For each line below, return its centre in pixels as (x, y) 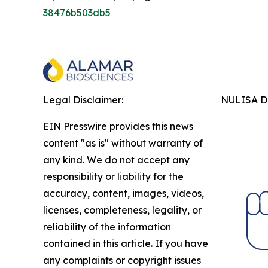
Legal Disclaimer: (83, 100)
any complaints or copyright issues (122, 260)
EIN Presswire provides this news (118, 126)
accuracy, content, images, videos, (124, 193)
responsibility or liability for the (113, 176)
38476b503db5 (77, 12)
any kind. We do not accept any (116, 159)
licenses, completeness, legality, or (122, 210)
